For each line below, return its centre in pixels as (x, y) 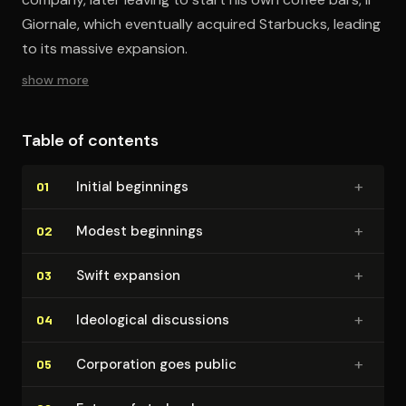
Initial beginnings (132, 186)
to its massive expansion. (105, 48)
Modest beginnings (140, 231)
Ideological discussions (153, 319)
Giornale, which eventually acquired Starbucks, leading (201, 24)
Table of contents (90, 140)
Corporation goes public (156, 364)
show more (55, 79)
